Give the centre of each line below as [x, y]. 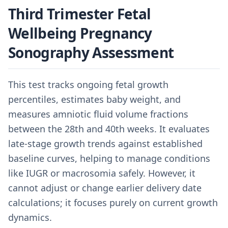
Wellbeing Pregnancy [80, 33]
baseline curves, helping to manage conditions [109, 158]
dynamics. [30, 217]
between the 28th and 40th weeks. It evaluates [109, 129]
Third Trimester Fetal [80, 14]
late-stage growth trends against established [105, 144]
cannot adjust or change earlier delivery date [105, 188]
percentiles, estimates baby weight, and [94, 99]
